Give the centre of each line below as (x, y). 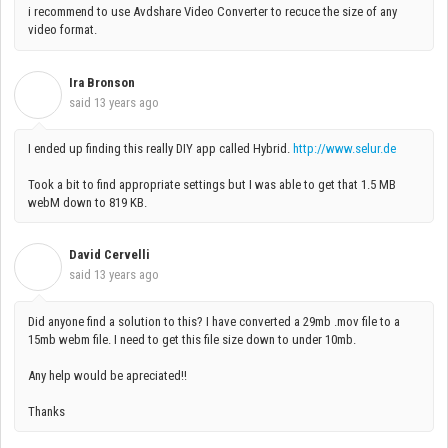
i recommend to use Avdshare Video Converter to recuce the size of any (212, 12)
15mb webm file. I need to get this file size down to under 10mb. (192, 339)
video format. (62, 30)
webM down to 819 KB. (87, 203)
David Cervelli (109, 255)
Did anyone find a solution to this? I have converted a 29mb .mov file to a (214, 321)
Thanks (46, 411)
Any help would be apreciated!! (107, 375)
